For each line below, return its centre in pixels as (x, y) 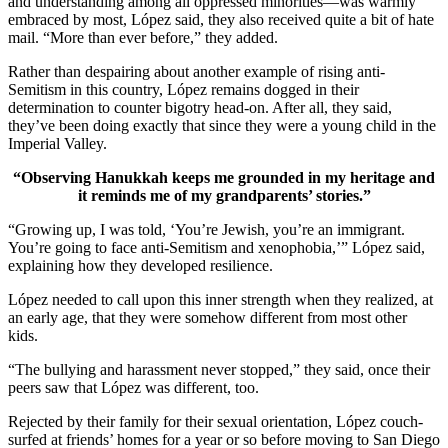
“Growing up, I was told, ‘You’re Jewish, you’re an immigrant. (206, 229)
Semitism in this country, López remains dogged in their (183, 89)
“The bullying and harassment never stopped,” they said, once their (219, 369)
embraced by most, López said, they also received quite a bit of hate (221, 19)
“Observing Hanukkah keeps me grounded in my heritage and (224, 177)
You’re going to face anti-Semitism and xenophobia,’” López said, (216, 247)
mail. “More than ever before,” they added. (143, 37)
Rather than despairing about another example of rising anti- (196, 71)
